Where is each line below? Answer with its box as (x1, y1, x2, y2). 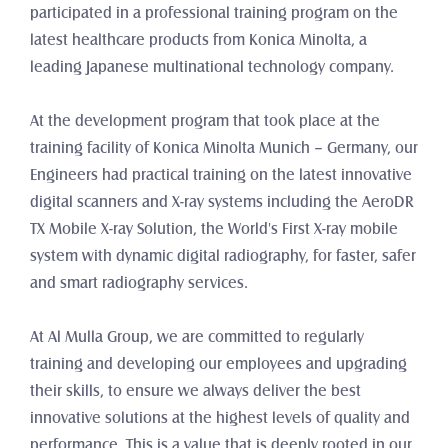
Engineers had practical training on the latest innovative (30, 168, 412, 182)
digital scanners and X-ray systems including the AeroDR (30, 195, 414, 209)
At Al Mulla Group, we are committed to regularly (30, 330, 364, 344)
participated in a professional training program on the (30, 6, 398, 20)
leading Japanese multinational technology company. (30, 60, 394, 74)
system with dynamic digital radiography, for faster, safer (30, 249, 416, 263)
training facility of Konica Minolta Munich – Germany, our (30, 141, 418, 155)
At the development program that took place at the (30, 114, 380, 128)
